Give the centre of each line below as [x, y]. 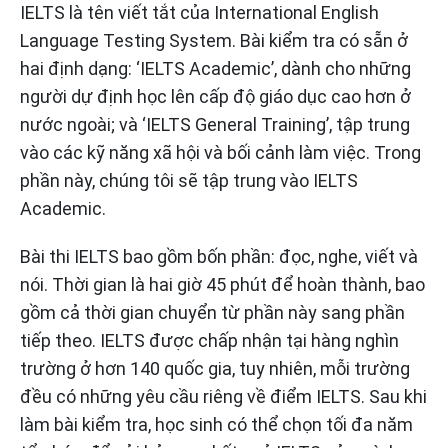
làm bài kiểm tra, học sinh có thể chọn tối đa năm [216, 425]
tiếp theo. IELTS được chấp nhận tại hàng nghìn [209, 341]
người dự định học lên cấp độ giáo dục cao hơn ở [215, 97]
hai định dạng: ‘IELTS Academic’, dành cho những [215, 69]
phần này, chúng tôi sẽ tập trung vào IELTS [189, 181]
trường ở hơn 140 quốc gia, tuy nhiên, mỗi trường [215, 369]
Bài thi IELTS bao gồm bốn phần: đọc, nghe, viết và [219, 257]
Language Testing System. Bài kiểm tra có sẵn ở [214, 41]
